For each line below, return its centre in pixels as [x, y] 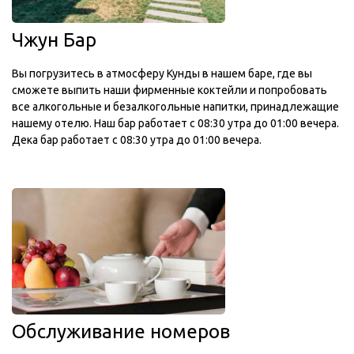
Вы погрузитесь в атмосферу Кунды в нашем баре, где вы [162, 73]
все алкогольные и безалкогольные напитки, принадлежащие [175, 107]
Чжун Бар [54, 40]
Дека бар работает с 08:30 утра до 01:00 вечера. [137, 140]
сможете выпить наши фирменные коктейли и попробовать [169, 90]
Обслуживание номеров [121, 331]
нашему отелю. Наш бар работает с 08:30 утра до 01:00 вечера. [175, 123]
